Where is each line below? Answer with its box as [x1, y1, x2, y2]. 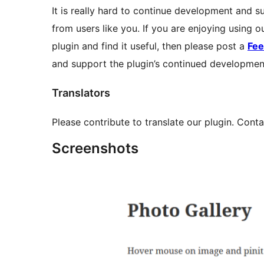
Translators [52, 86, 110, 99]
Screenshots [52, 139, 138, 157]
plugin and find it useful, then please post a [52, 39, 247, 52]
